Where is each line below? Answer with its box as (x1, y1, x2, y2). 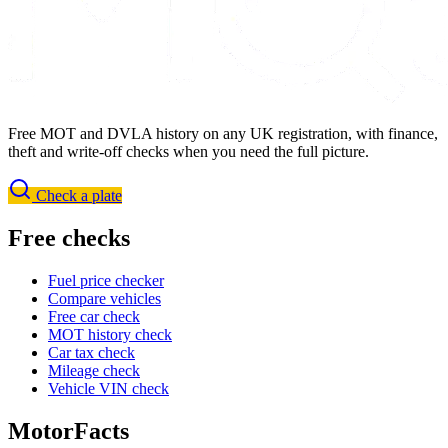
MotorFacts (8, 418, 129, 445)
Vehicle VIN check (48, 380, 169, 398)
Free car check (48, 308, 140, 326)
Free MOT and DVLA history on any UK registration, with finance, (8, 125, 438, 143)
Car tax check (48, 344, 135, 362)
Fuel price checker (48, 272, 164, 290)
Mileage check (48, 362, 140, 380)
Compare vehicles (48, 290, 161, 308)
